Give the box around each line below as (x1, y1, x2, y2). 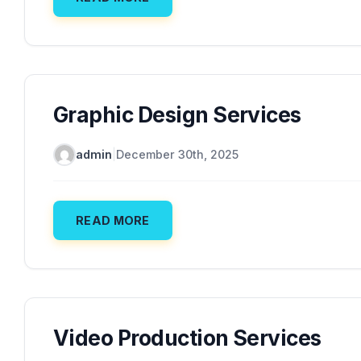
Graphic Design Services (53, 101, 301, 127)
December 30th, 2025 (116, 147, 239, 162)
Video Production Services (53, 324, 322, 351)
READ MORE (76, 213, 150, 227)
